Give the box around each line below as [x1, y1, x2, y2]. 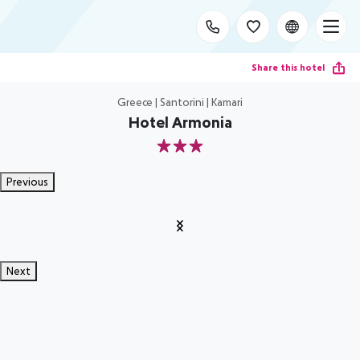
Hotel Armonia [128, 113, 232, 131]
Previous [6, 175, 48, 188]
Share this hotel [252, 61, 325, 73]
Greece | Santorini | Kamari [117, 96, 243, 108]
